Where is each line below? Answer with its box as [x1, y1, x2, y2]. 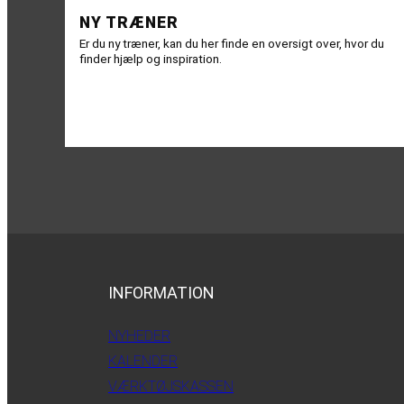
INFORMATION [108, 282, 215, 302]
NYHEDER [108, 326, 170, 344]
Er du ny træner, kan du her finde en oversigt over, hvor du [79, 35, 384, 50]
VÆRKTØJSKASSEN [108, 377, 234, 395]
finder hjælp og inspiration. [79, 50, 222, 66]
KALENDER [108, 352, 178, 370]
